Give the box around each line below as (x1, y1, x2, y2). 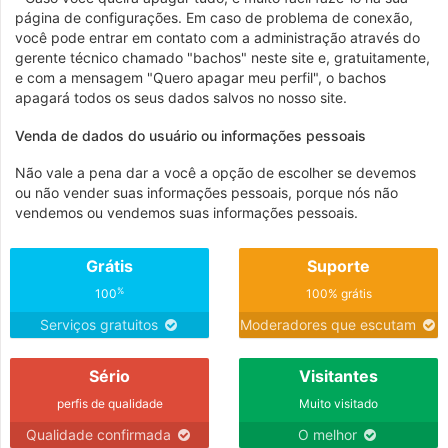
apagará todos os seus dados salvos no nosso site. (15, 89, 347, 106)
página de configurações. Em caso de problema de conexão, (15, 9, 413, 26)
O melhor (298, 426, 361, 443)
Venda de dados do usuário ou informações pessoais (15, 127, 366, 144)
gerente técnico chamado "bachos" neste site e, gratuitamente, (15, 49, 430, 66)
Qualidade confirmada (26, 426, 175, 443)
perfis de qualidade (56, 396, 163, 411)
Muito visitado (299, 396, 378, 411)
